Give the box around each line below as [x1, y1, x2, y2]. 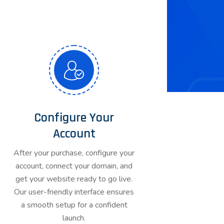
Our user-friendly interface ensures [14, 186, 134, 197]
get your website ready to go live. [15, 173, 132, 184]
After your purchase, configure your [13, 147, 134, 158]
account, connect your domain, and [15, 160, 132, 171]
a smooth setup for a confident [20, 199, 127, 210]
